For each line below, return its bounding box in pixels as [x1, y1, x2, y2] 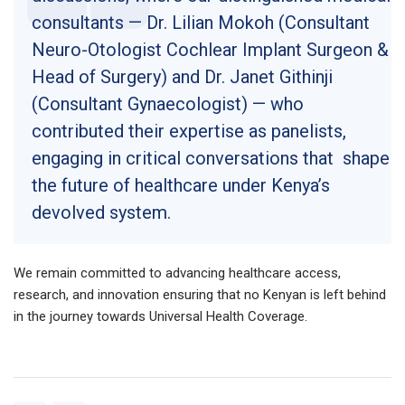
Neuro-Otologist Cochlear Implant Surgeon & [32, 38, 389, 61]
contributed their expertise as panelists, [32, 119, 346, 142]
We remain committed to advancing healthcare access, [14, 264, 341, 281]
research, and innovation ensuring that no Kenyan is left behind [14, 286, 386, 303]
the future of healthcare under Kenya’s [32, 174, 330, 196]
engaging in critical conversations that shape [32, 146, 390, 169]
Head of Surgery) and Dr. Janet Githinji [32, 65, 333, 88]
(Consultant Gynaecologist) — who [32, 92, 304, 115]
